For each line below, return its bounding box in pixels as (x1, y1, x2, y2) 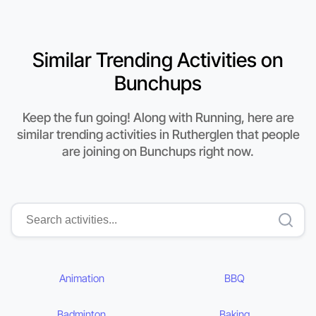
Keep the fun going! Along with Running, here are (22, 110, 294, 126)
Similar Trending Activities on (32, 48, 284, 73)
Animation (59, 272, 104, 286)
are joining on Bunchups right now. (62, 144, 254, 159)
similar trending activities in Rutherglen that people (16, 127, 300, 142)
